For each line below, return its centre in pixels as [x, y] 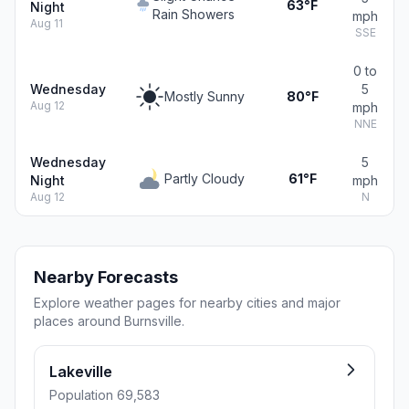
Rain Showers [194, 14]
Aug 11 [47, 23]
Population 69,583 [105, 395]
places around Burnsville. [109, 321]
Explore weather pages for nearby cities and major [187, 303]
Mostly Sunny [204, 96]
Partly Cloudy [204, 178]
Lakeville [81, 372]
